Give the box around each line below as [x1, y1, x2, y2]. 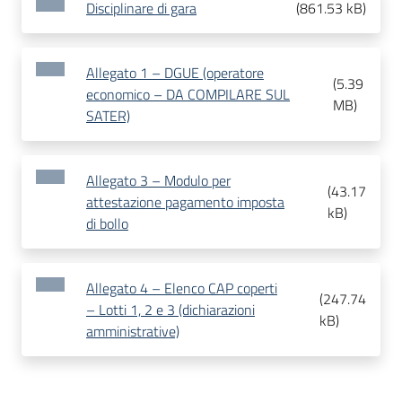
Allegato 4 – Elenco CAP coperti [86, 277, 277, 300]
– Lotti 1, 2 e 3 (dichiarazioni [86, 299, 255, 321]
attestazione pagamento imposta [86, 191, 284, 214]
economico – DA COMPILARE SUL [86, 83, 290, 106]
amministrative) [86, 320, 179, 343]
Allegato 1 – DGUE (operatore [86, 62, 264, 84]
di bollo [86, 213, 128, 235]
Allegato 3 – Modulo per [86, 170, 231, 192]
